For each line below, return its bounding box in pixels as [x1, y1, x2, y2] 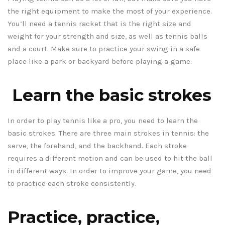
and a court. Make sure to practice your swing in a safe [8, 44, 200, 54]
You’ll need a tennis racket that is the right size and [8, 19, 191, 29]
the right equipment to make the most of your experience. [8, 7, 212, 16]
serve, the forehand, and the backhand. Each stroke [8, 141, 187, 151]
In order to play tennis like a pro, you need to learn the [8, 116, 198, 126]
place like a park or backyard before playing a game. [8, 57, 192, 66]
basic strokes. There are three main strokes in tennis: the [8, 129, 209, 138]
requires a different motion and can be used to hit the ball [8, 154, 212, 163]
